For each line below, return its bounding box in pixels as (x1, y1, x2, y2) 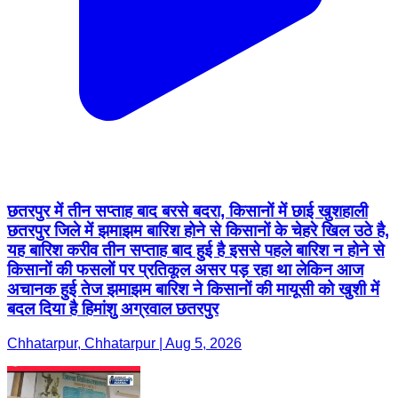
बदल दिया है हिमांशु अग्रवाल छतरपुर (7, 298, 219, 318)
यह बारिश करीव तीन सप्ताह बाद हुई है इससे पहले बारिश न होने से (7, 240, 385, 259)
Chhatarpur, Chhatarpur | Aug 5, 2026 (7, 335, 242, 351)
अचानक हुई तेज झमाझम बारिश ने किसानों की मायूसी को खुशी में (7, 279, 379, 298)
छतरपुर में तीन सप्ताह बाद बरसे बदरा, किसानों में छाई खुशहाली (7, 201, 368, 220)
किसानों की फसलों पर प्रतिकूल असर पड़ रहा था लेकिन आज (7, 259, 363, 279)
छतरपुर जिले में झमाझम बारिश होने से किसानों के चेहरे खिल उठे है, (7, 220, 389, 240)
